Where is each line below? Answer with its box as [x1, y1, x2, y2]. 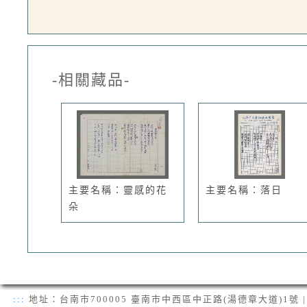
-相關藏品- [52, 71, 130, 88]
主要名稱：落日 [206, 185, 282, 195]
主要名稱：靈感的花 [69, 185, 167, 195]
